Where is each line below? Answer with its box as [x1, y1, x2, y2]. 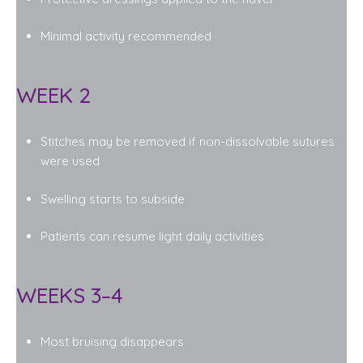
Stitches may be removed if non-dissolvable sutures [41, 134, 335, 149]
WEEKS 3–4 [16, 282, 123, 309]
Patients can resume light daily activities [41, 228, 264, 244]
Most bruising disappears [41, 334, 184, 349]
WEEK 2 [16, 82, 91, 109]
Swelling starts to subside [41, 190, 185, 207]
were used [41, 153, 100, 169]
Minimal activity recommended [41, 28, 211, 44]
